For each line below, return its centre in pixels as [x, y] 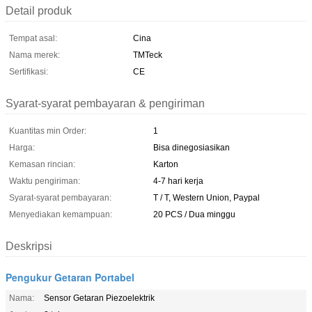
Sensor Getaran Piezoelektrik [99, 298]
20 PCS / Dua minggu [194, 214]
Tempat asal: [33, 38]
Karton [166, 164]
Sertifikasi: [29, 71]
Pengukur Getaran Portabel [70, 277]
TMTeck [148, 55]
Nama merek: [34, 55]
